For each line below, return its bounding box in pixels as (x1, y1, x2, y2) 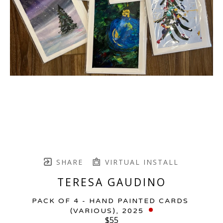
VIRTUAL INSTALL (102, 157, 179, 167)
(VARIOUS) (70, 206, 116, 215)
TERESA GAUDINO (57, 175, 166, 189)
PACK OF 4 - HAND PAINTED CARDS (31, 196, 189, 205)
